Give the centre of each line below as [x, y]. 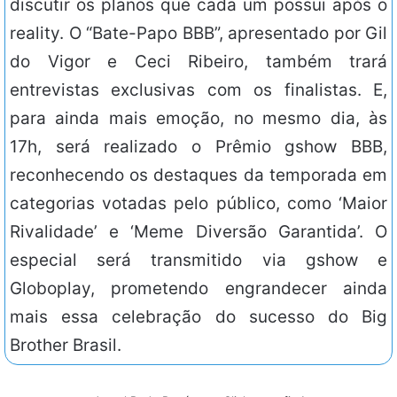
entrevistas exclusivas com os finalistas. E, [198, 90]
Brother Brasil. [66, 346]
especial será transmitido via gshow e [198, 261]
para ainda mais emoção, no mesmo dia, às [198, 119]
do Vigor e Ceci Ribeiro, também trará [198, 62]
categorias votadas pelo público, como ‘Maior [198, 204]
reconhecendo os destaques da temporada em [198, 175]
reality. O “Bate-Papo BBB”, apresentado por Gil [198, 34]
